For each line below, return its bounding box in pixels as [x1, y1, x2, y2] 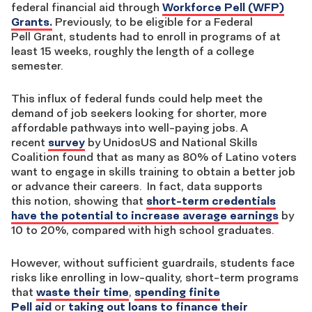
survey [48, 135, 85, 149]
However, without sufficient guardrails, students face [11, 256, 295, 270]
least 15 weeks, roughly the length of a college [11, 44, 254, 58]
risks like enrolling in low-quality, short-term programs [11, 270, 299, 284]
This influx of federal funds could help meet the [11, 91, 263, 105]
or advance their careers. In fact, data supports [11, 179, 263, 193]
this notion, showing [11, 194, 118, 208]
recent [11, 135, 48, 149]
